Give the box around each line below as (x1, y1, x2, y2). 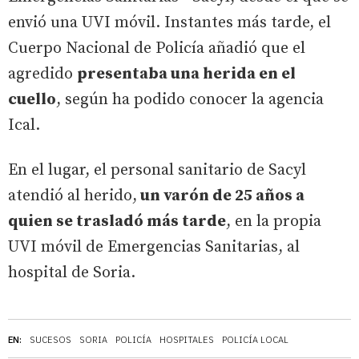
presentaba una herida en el (77, 63, 296, 84)
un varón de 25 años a (137, 185, 305, 206)
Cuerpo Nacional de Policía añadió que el (8, 38, 305, 58)
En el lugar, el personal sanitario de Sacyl (8, 159, 306, 180)
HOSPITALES (159, 333, 214, 345)
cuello (8, 89, 56, 110)
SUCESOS (30, 333, 71, 345)
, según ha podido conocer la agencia (56, 89, 324, 110)
